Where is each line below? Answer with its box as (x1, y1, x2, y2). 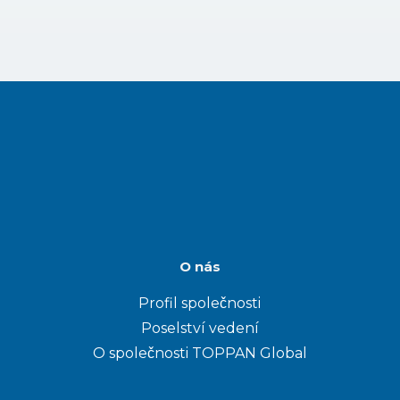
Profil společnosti (138, 295, 261, 312)
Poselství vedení (140, 320, 259, 337)
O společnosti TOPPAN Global (92, 345, 307, 362)
